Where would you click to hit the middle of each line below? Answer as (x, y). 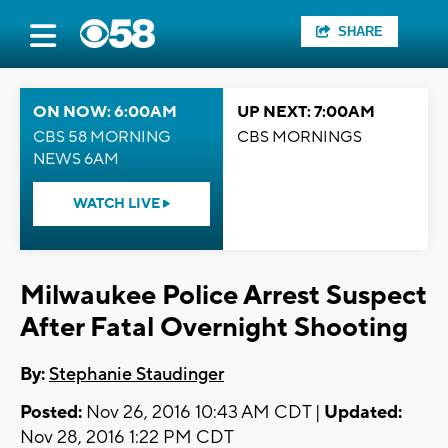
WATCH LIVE (118, 204)
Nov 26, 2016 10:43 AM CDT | (203, 413)
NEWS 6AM (76, 159)
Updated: (363, 413)
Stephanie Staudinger (136, 375)
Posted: (51, 413)
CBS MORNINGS (299, 137)
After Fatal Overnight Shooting (214, 327)
